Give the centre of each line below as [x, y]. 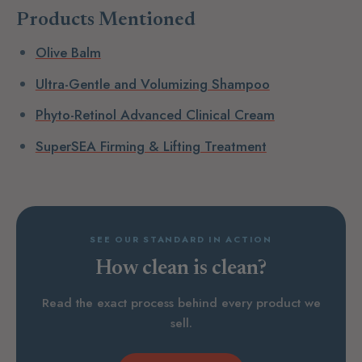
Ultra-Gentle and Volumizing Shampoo [152, 84]
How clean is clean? [181, 269]
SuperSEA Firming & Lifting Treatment [151, 146]
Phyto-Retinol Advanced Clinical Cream [155, 115]
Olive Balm [68, 53]
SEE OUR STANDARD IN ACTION [181, 239]
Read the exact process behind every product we [181, 302]
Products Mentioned [106, 20]
